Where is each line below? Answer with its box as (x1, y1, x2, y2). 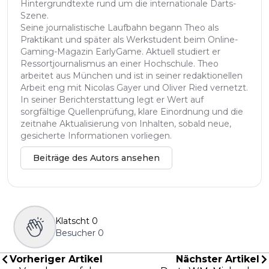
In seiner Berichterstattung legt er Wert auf (20, 94, 204, 105)
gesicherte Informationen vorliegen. (20, 130, 172, 141)
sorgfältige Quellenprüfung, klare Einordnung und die (20, 106, 243, 117)
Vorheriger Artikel (10, 253, 103, 265)
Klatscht (55, 215, 89, 226)
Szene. (20, 10, 49, 21)
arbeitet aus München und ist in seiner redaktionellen (20, 70, 243, 81)
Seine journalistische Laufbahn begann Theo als (20, 22, 219, 33)
